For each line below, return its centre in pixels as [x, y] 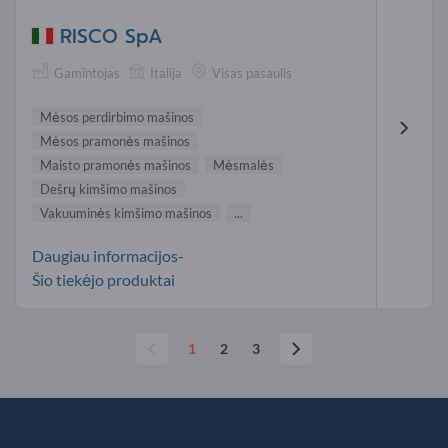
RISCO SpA [111, 36]
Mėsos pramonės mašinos [115, 140]
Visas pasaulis [252, 72]
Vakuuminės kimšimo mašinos [126, 212]
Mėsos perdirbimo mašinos [117, 116]
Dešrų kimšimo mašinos [108, 188]
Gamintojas [87, 72]
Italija [166, 72]
